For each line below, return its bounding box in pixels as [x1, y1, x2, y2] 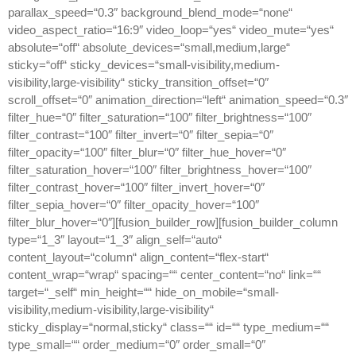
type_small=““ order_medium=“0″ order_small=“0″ [8, 337, 265, 351]
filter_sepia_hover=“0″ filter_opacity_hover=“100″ [8, 197, 259, 211]
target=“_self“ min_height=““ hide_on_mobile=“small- [8, 284, 279, 299]
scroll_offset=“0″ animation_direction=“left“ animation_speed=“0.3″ [8, 92, 348, 106]
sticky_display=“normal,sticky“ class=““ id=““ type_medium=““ [8, 319, 329, 334]
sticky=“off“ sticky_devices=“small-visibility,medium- [8, 57, 280, 72]
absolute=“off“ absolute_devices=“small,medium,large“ [8, 40, 290, 54]
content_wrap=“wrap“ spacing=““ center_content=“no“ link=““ [8, 267, 321, 281]
